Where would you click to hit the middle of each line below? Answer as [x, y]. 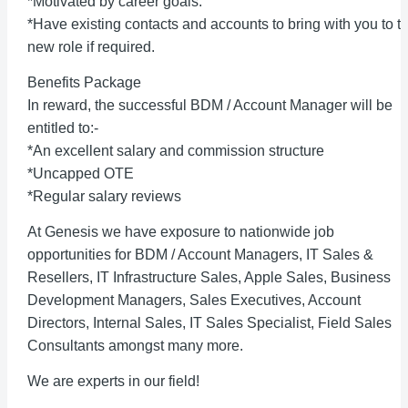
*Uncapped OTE [81, 173]
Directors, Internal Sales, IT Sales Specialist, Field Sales [209, 323]
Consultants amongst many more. [135, 346]
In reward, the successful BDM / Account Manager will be [210, 105]
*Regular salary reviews [104, 196]
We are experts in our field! [113, 381]
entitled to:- [63, 128]
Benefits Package [84, 82]
